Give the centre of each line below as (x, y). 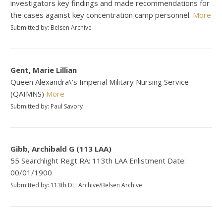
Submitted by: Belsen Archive (51, 28)
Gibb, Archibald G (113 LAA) (61, 149)
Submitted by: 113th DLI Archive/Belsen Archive (77, 185)
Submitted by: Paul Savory (47, 107)
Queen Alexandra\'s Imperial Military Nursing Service (100, 82)
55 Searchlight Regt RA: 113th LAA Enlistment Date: (98, 161)
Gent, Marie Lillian (44, 70)
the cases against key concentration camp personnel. (102, 15)
